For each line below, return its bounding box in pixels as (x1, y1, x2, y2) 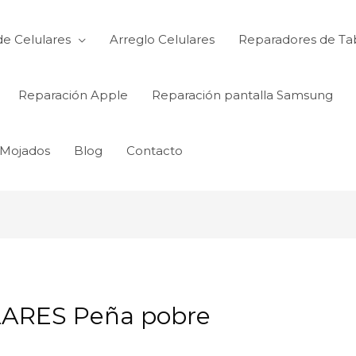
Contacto (126, 143, 183, 158)
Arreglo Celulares (110, 32, 215, 47)
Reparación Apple (18, 87, 128, 103)
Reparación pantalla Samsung (152, 87, 333, 103)
